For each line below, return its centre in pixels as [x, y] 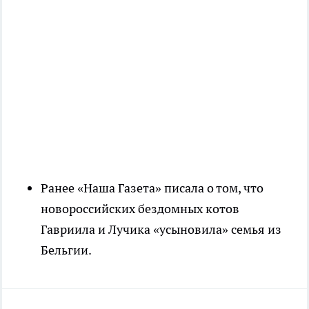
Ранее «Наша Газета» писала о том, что [152, 188]
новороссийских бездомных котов [140, 209]
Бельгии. [66, 250]
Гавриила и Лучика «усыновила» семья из [161, 230]
